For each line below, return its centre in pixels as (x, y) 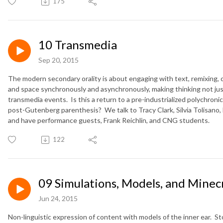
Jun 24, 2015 (58, 199)
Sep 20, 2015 (58, 60)
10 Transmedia (78, 45)
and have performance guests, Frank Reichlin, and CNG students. (109, 120)
